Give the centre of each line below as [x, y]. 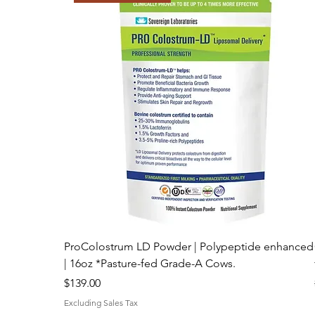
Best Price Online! [122, 31]
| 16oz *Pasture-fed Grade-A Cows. [149, 300]
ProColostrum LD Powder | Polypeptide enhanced [188, 283]
